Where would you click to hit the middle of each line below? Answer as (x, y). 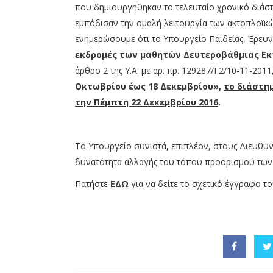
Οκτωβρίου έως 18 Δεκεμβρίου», (149, 86)
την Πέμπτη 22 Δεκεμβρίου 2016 (147, 102)
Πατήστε (93, 184)
